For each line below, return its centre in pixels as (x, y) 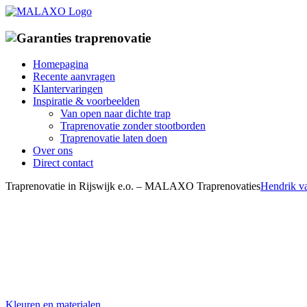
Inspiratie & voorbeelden (86, 101)
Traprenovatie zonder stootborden (133, 126)
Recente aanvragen (74, 77)
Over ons (53, 151)
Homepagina (61, 64)
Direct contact (63, 163)
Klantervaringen (68, 89)
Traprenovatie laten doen (114, 138)
